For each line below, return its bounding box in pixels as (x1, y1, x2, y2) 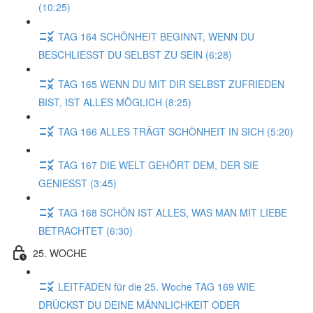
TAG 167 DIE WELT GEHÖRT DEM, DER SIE (58, 157, 259, 172)
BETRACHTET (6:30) (38, 224, 133, 238)
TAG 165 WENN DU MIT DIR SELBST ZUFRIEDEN (58, 76, 284, 91)
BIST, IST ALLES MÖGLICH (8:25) (38, 95, 191, 109)
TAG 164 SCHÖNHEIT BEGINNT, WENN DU (58, 29, 254, 43)
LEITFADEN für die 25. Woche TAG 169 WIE (58, 279, 255, 293)
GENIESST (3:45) (38, 176, 117, 190)
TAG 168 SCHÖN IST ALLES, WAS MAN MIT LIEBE (58, 205, 287, 219)
